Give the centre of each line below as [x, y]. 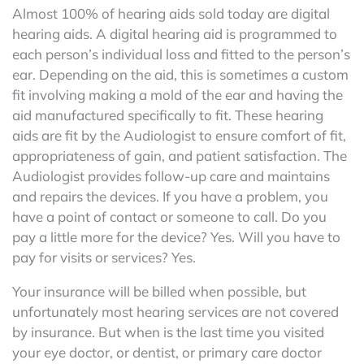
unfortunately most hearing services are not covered [175, 311]
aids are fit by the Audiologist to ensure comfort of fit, [179, 135]
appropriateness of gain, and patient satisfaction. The [180, 155]
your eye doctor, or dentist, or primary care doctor [167, 352]
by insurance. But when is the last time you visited [168, 331]
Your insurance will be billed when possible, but [159, 291]
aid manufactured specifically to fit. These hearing [168, 115]
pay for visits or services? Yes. [104, 257]
